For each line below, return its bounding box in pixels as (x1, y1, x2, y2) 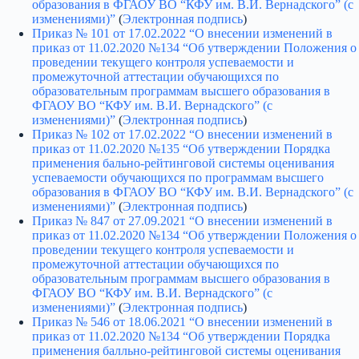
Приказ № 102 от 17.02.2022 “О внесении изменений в (32, 127, 333, 142)
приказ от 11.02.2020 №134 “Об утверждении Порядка (32, 329, 330, 344)
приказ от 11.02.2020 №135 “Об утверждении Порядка (32, 142, 330, 156)
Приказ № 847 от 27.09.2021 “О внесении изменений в (32, 214, 333, 228)
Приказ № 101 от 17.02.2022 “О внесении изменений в (32, 26, 333, 41)
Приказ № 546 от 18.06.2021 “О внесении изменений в (32, 315, 333, 329)
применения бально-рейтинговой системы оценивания (32, 156, 334, 171)
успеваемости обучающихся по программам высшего (32, 171, 324, 185)
